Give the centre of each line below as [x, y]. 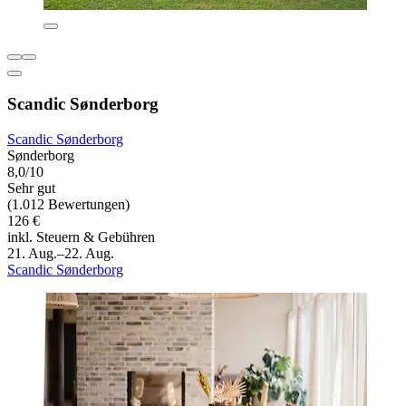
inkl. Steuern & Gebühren [81, 237]
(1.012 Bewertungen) [68, 204]
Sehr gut [31, 188]
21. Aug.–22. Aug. [61, 253]
